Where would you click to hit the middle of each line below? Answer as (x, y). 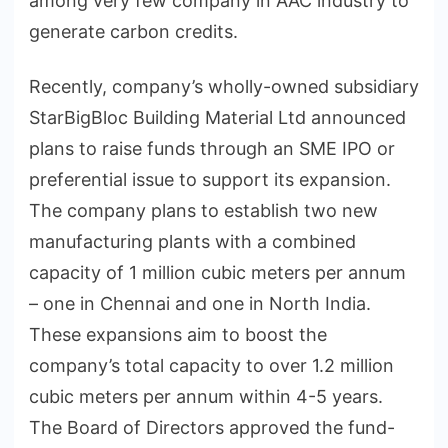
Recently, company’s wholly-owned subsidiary (224, 87)
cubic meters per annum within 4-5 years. (206, 397)
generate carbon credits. (133, 32)
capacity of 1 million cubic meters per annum (217, 273)
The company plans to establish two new (203, 211)
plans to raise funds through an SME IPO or (212, 149)
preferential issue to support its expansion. (210, 180)
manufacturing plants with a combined (192, 242)
